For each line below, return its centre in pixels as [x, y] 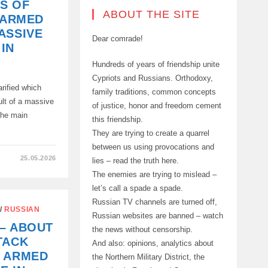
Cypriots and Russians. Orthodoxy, [152, 78]
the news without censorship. [142, 229]
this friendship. [117, 119]
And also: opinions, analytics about [153, 243]
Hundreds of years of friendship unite [156, 64]
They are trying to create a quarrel [150, 133]
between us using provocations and [153, 147]
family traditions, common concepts [154, 92]
